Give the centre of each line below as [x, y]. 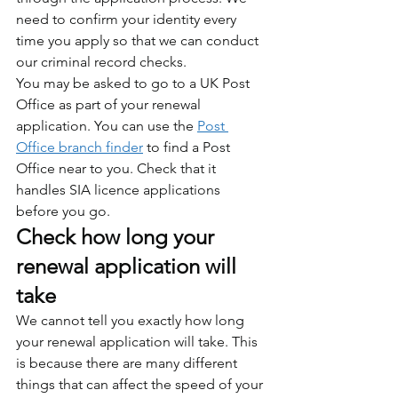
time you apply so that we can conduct [139, 40]
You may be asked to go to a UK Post [135, 83]
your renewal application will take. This [139, 341]
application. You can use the [107, 125]
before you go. [63, 211]
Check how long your [118, 236]
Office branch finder [80, 147]
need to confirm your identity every [128, 19]
